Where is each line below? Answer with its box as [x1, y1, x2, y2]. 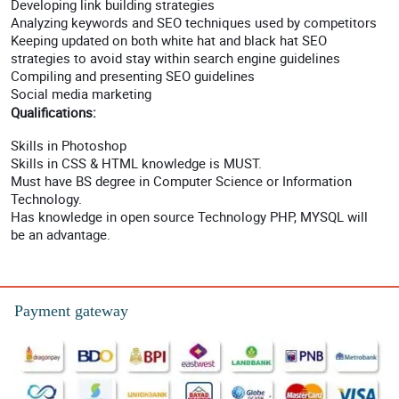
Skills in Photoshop [11, 136, 126, 154]
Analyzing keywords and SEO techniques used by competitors [11, 13, 377, 31]
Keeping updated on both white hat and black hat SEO [11, 31, 327, 49]
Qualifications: [11, 103, 96, 121]
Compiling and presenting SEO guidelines [11, 67, 255, 85]
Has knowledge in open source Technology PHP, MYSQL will [11, 208, 368, 225]
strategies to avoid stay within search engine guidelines [11, 49, 340, 67]
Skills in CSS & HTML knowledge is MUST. [11, 154, 262, 172]
